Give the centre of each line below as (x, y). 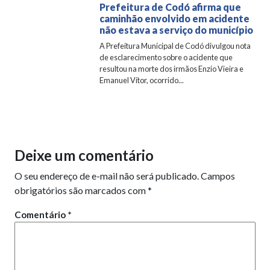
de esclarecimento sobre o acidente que (166, 57)
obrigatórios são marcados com (81, 190)
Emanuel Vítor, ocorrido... (142, 80)
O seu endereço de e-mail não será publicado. (107, 176)
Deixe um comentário (84, 155)
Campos (218, 176)
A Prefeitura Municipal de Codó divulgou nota (175, 46)
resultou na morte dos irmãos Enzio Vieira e (172, 69)
